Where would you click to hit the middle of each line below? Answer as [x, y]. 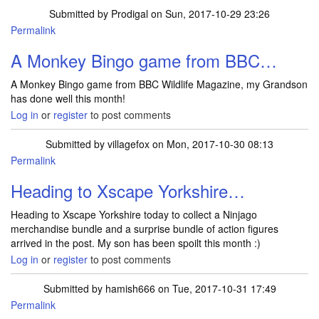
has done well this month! [68, 98]
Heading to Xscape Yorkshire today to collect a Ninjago [134, 214]
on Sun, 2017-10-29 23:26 [209, 14]
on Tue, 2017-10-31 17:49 [215, 288]
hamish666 [130, 288]
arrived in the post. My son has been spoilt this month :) [136, 243]
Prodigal [130, 14]
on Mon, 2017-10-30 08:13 [211, 144]
